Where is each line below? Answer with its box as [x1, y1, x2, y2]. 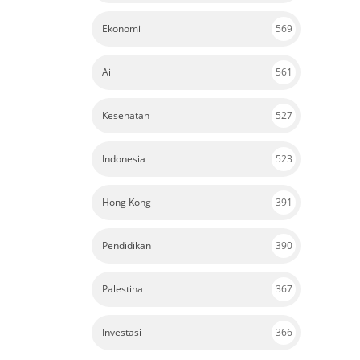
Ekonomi [102, 22, 141, 36]
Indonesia [102, 152, 145, 166]
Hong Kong [102, 195, 151, 210]
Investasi [102, 325, 141, 340]
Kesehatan [102, 108, 149, 123]
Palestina [102, 282, 143, 297]
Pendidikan [102, 239, 151, 253]
